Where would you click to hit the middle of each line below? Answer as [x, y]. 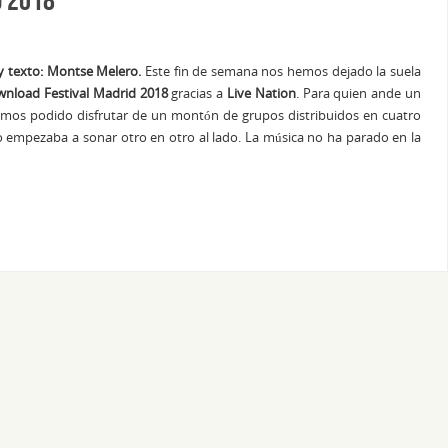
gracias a [197, 93]
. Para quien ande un [358, 93]
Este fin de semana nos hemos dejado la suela [281, 71]
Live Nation [261, 93]
